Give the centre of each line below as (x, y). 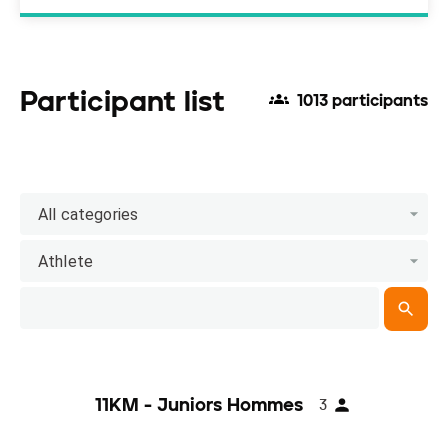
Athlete (66, 261)
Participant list (122, 101)
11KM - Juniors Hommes (198, 405)
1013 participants (362, 101)
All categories (88, 214)
